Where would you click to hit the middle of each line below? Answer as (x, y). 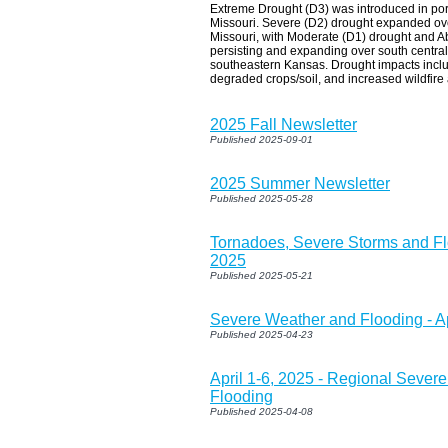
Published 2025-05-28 (261, 198)
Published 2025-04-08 (261, 411)
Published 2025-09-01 (261, 139)
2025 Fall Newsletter (283, 124)
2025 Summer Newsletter (300, 183)
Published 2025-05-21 (261, 275)
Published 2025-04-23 (261, 334)
